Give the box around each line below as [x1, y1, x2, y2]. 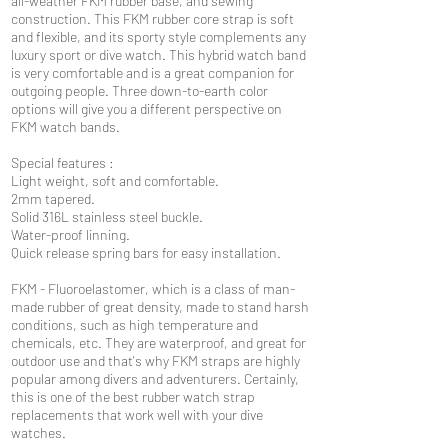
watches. [11, 424, 66, 441]
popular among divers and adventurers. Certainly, [11, 370, 299, 387]
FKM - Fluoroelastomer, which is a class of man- [11, 280, 295, 297]
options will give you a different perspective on [11, 100, 282, 117]
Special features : [11, 154, 114, 171]
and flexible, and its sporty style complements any [11, 28, 306, 45]
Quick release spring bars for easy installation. [11, 244, 281, 261]
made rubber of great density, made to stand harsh [11, 298, 309, 315]
